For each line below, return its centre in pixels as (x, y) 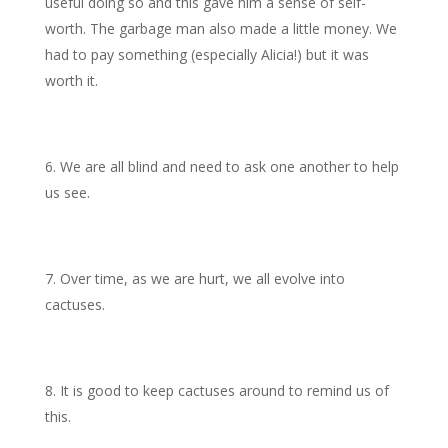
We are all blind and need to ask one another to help (229, 166)
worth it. (71, 80)
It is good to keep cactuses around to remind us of (224, 390)
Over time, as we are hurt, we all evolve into (202, 278)
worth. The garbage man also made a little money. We (220, 28)
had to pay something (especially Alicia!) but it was (206, 54)
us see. (67, 192)
